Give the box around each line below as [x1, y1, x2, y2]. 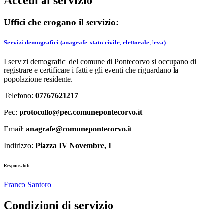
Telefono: [4, 91, 35, 100]
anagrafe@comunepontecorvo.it [26, 125, 132, 133]
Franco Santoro [4, 180, 51, 189]
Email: [4, 125, 26, 133]
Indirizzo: [4, 141, 35, 150]
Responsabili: [4, 163, 31, 169]
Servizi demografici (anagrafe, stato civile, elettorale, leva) [4, 39, 166, 46]
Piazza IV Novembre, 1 [35, 141, 112, 150]
